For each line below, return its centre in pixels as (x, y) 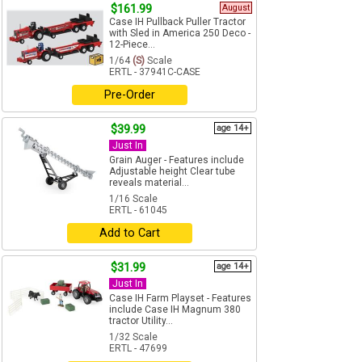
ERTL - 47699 (138, 349)
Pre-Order (129, 95)
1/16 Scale (133, 199)
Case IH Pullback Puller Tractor (177, 22)
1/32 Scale (133, 337)
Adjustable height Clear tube (172, 172)
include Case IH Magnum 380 (175, 310)
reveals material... (149, 183)
